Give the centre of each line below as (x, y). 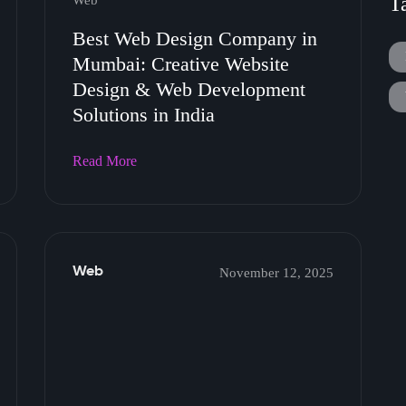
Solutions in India (144, 115)
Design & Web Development (189, 89)
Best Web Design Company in (195, 39)
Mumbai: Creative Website (181, 64)
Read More (105, 161)
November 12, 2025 (276, 273)
